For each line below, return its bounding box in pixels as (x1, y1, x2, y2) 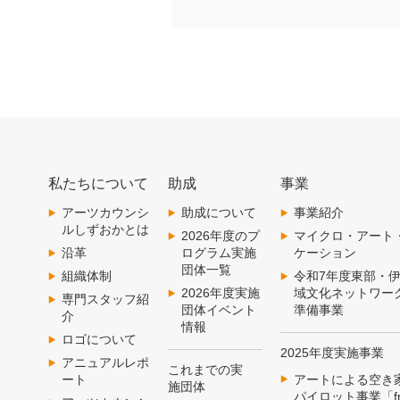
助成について (180, 205, 256, 221)
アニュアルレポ (61, 355, 149, 371)
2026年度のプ (180, 229, 260, 244)
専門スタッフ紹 (61, 292, 149, 307)
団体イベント (180, 303, 256, 318)
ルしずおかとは (61, 222, 149, 237)
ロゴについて (61, 332, 137, 347)
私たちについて (47, 176, 148, 192)
